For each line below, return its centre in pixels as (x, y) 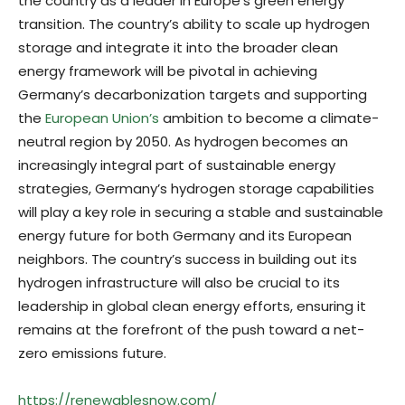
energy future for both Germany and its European (185, 235)
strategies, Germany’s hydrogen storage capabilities (196, 188)
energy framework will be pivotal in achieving (168, 71)
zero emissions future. (92, 353)
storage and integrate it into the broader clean (178, 47)
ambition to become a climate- (269, 118)
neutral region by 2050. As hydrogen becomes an (183, 141)
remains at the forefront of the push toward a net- (191, 329)
